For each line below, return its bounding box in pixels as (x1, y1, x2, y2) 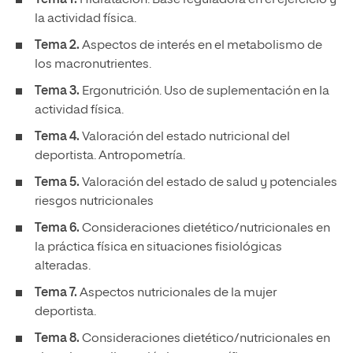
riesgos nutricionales (35, 195, 156, 208)
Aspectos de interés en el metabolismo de (80, 39, 322, 52)
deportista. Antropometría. (35, 150, 188, 162)
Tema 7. (35, 287, 77, 299)
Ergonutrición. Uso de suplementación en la (80, 85, 329, 98)
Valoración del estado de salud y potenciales (80, 176, 337, 189)
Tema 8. (35, 333, 80, 345)
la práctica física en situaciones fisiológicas (35, 241, 282, 254)
